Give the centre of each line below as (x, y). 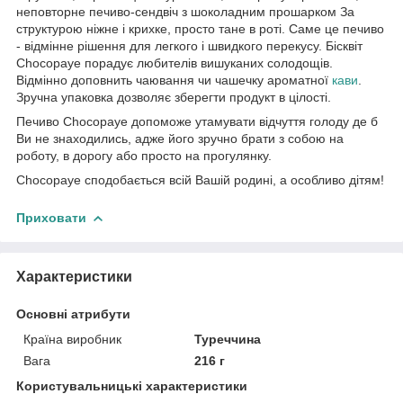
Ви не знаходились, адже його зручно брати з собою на (180, 138)
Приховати (51, 217)
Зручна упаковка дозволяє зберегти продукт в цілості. (174, 97)
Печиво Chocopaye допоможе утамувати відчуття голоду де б (197, 121)
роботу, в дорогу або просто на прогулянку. (144, 155)
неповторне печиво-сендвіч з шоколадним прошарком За (185, 11)
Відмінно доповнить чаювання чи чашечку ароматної (174, 80)
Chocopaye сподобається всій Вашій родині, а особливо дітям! (200, 179)
